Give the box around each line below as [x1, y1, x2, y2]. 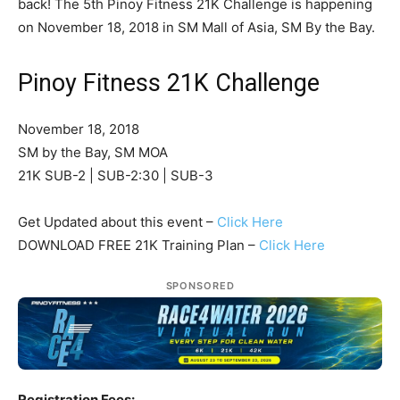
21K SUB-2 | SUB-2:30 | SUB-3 [18, 167, 213, 185]
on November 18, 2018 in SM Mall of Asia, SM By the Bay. [18, 19, 375, 37]
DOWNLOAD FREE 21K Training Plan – [18, 237, 259, 254]
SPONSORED [165, 279, 235, 293]
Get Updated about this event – [18, 213, 217, 231]
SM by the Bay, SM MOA [18, 144, 168, 162]
